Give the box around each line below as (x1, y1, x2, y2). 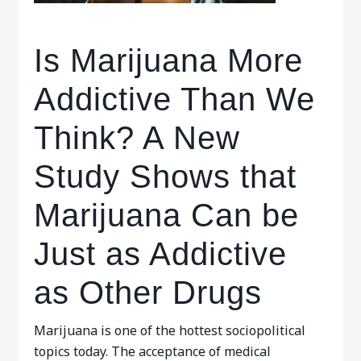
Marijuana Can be (34, 197, 300, 233)
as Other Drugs (34, 275, 263, 310)
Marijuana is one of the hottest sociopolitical (34, 322, 306, 339)
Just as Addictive (34, 236, 288, 272)
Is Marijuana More (34, 43, 304, 78)
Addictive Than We (34, 81, 316, 117)
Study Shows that (34, 159, 297, 194)
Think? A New (34, 120, 241, 156)
